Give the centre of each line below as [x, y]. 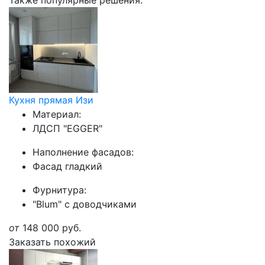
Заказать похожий [52, 242]
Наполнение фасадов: [83, 152]
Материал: [57, 114]
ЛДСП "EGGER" [67, 128]
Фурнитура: [59, 190]
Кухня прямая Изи [51, 100]
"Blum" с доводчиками [85, 204]
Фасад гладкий [67, 166]
